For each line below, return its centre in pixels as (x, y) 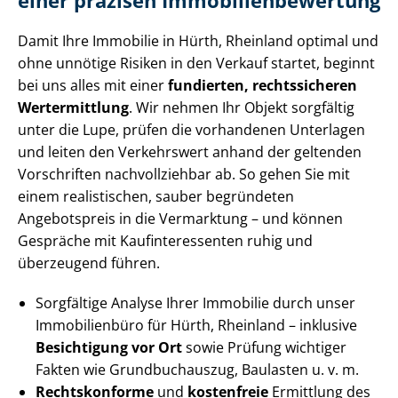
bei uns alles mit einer (93, 86)
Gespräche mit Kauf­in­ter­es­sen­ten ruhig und (165, 241)
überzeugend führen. (89, 263)
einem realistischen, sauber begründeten (156, 197)
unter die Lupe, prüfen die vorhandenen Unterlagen (191, 130)
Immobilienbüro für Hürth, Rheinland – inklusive (196, 326)
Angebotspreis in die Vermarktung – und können (180, 219)
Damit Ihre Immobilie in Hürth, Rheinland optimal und (198, 41)
